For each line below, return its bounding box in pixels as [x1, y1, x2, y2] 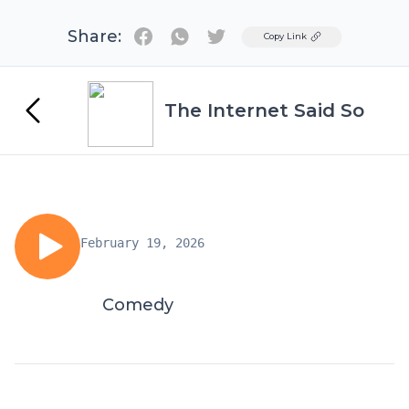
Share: [68, 26, 121, 47]
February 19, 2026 [80, 236, 204, 250]
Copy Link [264, 31, 307, 41]
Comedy [102, 295, 173, 315]
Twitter [215, 26, 268, 44]
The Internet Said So [164, 100, 364, 121]
